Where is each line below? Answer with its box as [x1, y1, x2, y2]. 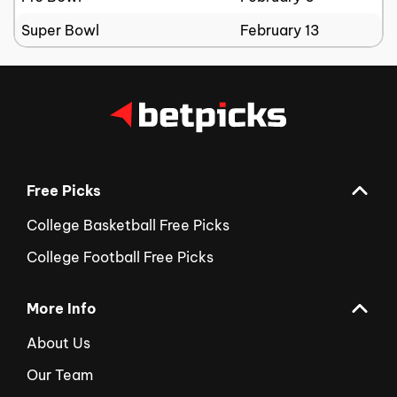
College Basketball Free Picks [27, 216, 230, 235]
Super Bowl [21, 20, 99, 39]
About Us [27, 334, 90, 353]
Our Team [27, 366, 93, 385]
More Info [27, 300, 97, 318]
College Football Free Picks [27, 248, 214, 267]
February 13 [240, 20, 320, 39]
